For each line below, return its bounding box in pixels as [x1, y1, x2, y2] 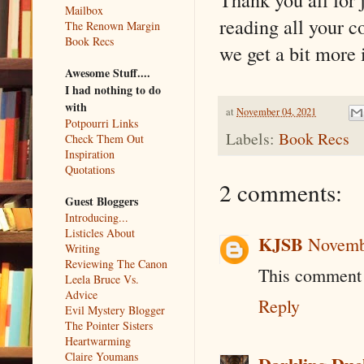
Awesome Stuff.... [65, 63, 150, 81]
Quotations [65, 161, 115, 177]
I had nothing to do [65, 80, 161, 98]
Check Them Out [65, 130, 144, 146]
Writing [65, 240, 100, 256]
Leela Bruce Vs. [65, 271, 139, 287]
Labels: [226, 128, 279, 150]
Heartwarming [65, 332, 131, 349]
